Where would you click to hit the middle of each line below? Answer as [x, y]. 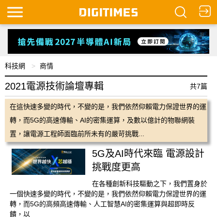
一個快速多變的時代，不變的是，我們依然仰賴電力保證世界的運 [108, 194]
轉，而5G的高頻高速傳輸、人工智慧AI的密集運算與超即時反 [102, 204]
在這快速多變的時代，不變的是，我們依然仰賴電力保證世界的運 [108, 107]
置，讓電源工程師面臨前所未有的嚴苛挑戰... [77, 134]
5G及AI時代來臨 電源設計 [148, 154]
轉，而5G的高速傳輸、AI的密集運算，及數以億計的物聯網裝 [102, 120]
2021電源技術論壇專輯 [54, 86]
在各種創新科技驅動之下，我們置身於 [150, 184]
